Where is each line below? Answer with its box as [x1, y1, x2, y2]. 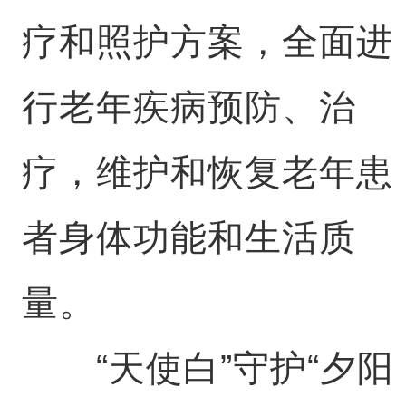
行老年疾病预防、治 [21, 87, 356, 127]
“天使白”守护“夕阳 [21, 348, 394, 388]
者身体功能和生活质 [21, 217, 356, 257]
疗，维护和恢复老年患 [21, 152, 393, 192]
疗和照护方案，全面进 [21, 22, 393, 62]
